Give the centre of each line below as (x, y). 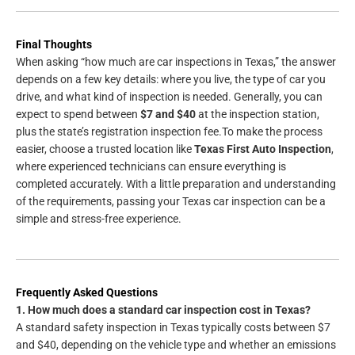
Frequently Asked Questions (87, 293)
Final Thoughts (54, 45)
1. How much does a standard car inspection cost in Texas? (163, 310)
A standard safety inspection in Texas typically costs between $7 (173, 328)
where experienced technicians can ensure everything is (151, 167)
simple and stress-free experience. (99, 219)
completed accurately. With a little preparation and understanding (176, 184)
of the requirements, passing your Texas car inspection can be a (171, 202)
